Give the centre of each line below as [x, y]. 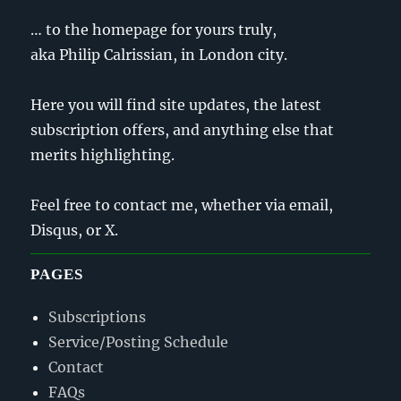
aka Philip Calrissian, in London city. [159, 54]
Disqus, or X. [75, 230]
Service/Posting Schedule [139, 341]
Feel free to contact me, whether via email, [182, 205]
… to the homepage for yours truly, [154, 29]
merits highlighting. [103, 154]
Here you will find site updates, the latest [176, 104]
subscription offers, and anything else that [183, 129]
